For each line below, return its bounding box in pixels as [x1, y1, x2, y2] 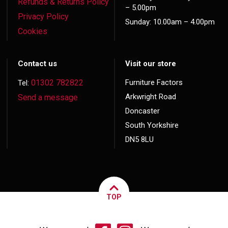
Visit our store [125, 59, 176, 69]
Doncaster [125, 106, 160, 116]
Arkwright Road [125, 92, 176, 102]
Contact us [18, 59, 58, 69]
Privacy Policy [18, 12, 69, 22]
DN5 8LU [125, 135, 154, 145]
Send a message [18, 93, 78, 103]
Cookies [18, 26, 48, 37]
